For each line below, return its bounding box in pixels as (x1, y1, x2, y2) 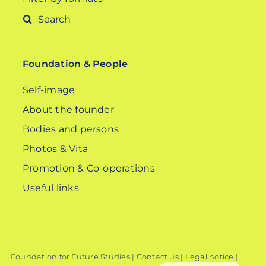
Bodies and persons (22, 123, 119, 135)
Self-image (22, 84, 75, 96)
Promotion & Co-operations (22, 163, 155, 175)
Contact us (136, 252, 179, 262)
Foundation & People (22, 58, 128, 70)
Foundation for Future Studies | (10, 252, 137, 262)
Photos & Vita (22, 143, 88, 155)
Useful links (22, 182, 79, 194)
